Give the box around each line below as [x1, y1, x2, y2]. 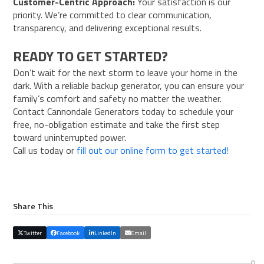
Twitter [24, 228, 42, 237]
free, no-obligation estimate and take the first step [13, 117, 220, 131]
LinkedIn [94, 228, 116, 237]
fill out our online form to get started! [77, 143, 229, 157]
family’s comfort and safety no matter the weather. [13, 91, 222, 105]
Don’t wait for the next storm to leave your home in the [13, 65, 238, 80]
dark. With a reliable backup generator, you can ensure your [13, 78, 245, 93]
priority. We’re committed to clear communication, [13, 7, 212, 22]
